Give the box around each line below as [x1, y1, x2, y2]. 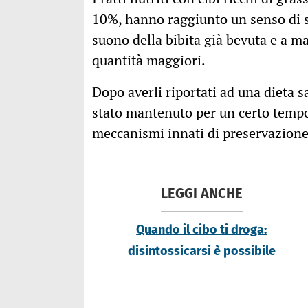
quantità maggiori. [92, 51, 206, 70]
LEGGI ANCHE [160, 185, 243, 202]
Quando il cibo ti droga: [136, 222, 267, 238]
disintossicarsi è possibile [127, 243, 276, 259]
